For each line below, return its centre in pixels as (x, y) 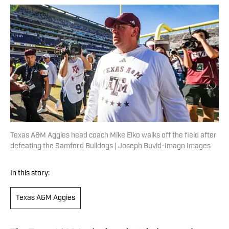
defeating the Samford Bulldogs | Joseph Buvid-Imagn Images (110, 147)
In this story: (30, 174)
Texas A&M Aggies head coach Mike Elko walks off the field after (113, 136)
